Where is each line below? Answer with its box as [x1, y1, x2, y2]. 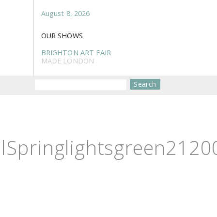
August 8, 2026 [41, 9, 90, 18]
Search [134, 79, 156, 89]
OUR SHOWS [41, 31, 83, 40]
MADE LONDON [41, 56, 94, 65]
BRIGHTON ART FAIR [41, 48, 111, 57]
